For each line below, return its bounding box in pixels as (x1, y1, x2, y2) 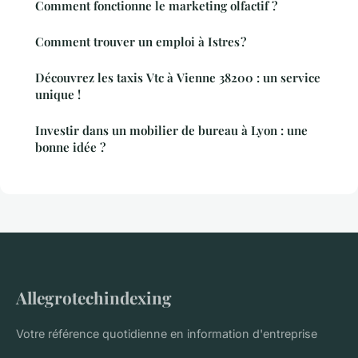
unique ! (35, 86, 81, 102)
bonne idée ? (35, 138, 105, 155)
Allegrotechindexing (16, 285, 172, 308)
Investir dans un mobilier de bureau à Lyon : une (35, 121, 308, 138)
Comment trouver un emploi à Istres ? (35, 33, 246, 50)
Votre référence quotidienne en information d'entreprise (16, 326, 317, 340)
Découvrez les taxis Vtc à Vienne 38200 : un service (35, 69, 320, 86)
